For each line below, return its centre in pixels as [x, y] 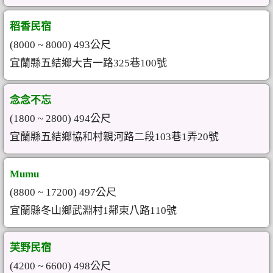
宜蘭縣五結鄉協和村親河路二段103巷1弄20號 [114, 137]
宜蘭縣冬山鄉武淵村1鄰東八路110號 [93, 211]
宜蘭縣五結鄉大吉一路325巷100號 [88, 63]
